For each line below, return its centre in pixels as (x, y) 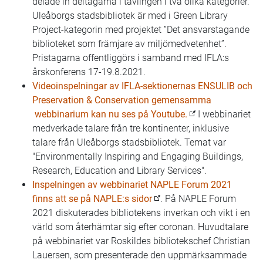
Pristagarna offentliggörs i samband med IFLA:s (131, 58)
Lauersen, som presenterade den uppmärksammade (139, 255)
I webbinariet (223, 114)
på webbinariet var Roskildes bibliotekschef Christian (141, 241)
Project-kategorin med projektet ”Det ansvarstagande (141, 30)
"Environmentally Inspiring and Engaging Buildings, (138, 156)
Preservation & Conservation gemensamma (122, 100)
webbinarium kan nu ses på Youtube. (110, 114)
